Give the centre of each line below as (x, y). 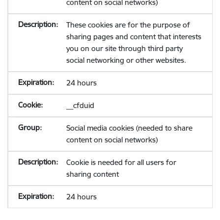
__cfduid (80, 105)
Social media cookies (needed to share (129, 128)
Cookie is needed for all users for (121, 162)
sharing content (92, 174)
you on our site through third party (124, 48)
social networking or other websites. (126, 60)
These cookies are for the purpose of (128, 25)
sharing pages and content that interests (134, 37)
